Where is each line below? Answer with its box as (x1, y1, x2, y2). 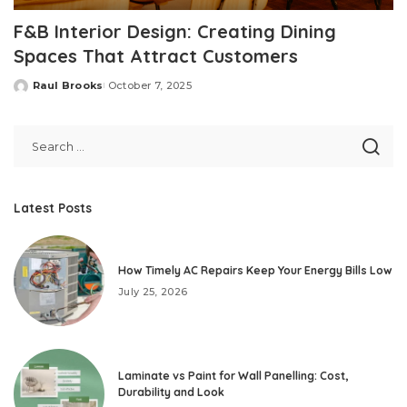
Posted (13, 85, 56, 99)
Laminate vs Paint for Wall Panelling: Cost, (118, 368, 348, 382)
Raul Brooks (33, 79, 104, 93)
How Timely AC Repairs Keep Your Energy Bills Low (118, 263, 392, 277)
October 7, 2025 (107, 79, 192, 93)
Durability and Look (118, 384, 224, 399)
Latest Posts (14, 200, 92, 216)
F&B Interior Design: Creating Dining (14, 20, 336, 44)
